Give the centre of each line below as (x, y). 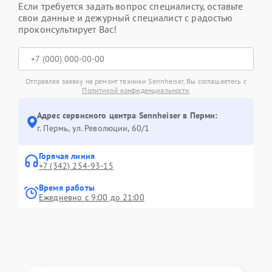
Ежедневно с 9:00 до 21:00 (92, 197)
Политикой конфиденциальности (136, 90)
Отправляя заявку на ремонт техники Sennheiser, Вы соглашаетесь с (136, 81)
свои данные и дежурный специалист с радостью (126, 18)
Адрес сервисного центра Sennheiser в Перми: (127, 115)
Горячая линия (67, 156)
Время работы (67, 188)
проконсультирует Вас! (68, 29)
